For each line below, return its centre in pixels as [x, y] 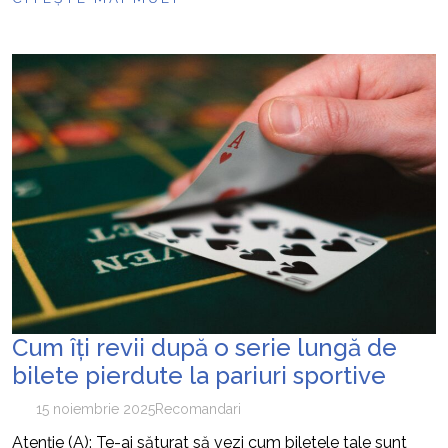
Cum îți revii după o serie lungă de [204, 347]
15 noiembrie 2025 [95, 409]
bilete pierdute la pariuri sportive [199, 375]
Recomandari [197, 409]
